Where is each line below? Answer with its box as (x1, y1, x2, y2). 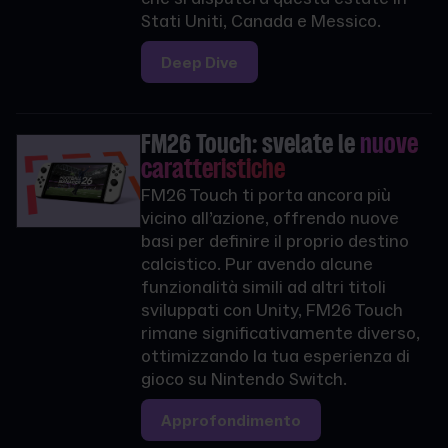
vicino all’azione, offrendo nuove (140, 206, 399, 230)
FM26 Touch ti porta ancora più (140, 183, 391, 207)
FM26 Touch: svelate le (140, 131, 360, 160)
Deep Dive (160, 52, 238, 73)
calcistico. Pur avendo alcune (140, 252, 373, 276)
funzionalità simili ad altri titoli (140, 275, 386, 299)
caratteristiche (140, 156, 285, 185)
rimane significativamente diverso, (140, 321, 420, 345)
